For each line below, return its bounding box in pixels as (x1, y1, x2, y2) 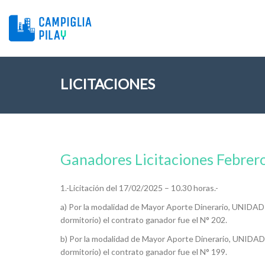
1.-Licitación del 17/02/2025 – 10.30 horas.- (60, 183, 218, 193)
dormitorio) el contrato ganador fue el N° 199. (60, 247, 227, 257)
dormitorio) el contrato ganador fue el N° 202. (60, 215, 227, 225)
